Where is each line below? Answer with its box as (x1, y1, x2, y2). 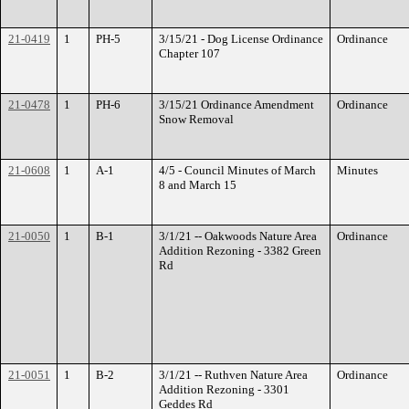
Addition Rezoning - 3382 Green (159, 244, 321, 257)
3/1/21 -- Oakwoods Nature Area (159, 229, 317, 243)
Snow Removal (159, 112, 234, 126)
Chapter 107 (159, 47, 220, 60)
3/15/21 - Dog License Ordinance (159, 32, 323, 46)
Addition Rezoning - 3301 (159, 383, 289, 396)
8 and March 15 (159, 178, 236, 192)
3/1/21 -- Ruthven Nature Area (159, 368, 308, 382)
